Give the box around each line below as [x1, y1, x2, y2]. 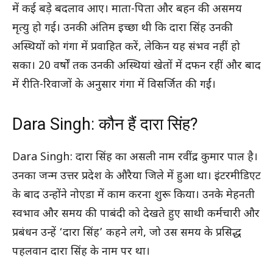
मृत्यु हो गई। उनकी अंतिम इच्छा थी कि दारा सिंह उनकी [12, 21, 233, 35]
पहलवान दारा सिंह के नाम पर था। [12, 244, 150, 259]
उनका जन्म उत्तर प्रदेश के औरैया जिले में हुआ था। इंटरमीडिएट [12, 169, 261, 183]
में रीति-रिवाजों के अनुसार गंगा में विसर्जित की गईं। [12, 77, 216, 92]
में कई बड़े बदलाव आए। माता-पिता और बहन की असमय [12, 2, 242, 16]
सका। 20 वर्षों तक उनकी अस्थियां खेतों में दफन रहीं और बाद [12, 58, 261, 73]
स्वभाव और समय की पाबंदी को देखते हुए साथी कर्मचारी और [12, 207, 260, 221]
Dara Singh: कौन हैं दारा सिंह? [12, 114, 198, 134]
